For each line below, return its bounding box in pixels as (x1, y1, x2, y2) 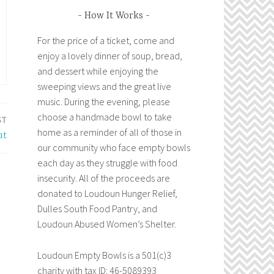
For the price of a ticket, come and (37, 34, 174, 47)
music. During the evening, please (37, 95, 170, 108)
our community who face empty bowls (37, 141, 190, 154)
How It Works (84, 10, 143, 21)
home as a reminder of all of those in (37, 126, 182, 139)
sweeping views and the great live (37, 80, 171, 93)
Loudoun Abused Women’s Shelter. (37, 218, 176, 231)
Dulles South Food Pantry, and (37, 202, 157, 215)
